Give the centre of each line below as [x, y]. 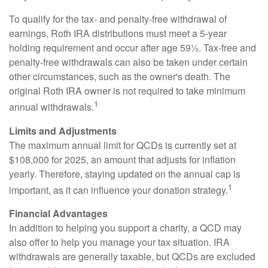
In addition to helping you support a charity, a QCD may [125, 227]
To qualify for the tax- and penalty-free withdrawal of [118, 19]
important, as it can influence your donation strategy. [118, 190]
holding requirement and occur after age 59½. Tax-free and [133, 48]
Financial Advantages [58, 213]
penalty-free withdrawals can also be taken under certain [128, 62]
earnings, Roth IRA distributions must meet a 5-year [118, 33]
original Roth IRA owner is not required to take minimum [127, 91]
